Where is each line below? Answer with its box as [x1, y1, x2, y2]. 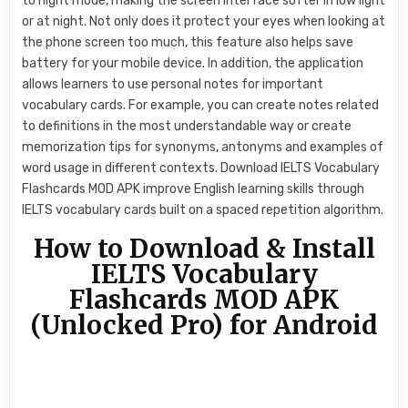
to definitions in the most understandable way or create [22, 117, 352, 134]
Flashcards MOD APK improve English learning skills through [22, 180, 365, 197]
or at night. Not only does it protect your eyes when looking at [22, 13, 386, 29]
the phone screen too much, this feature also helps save [22, 34, 354, 50]
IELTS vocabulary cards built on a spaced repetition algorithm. [22, 201, 384, 218]
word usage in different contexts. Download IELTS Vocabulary [22, 159, 381, 176]
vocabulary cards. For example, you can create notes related [22, 97, 380, 113]
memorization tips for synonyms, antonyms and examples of [22, 138, 384, 155]
